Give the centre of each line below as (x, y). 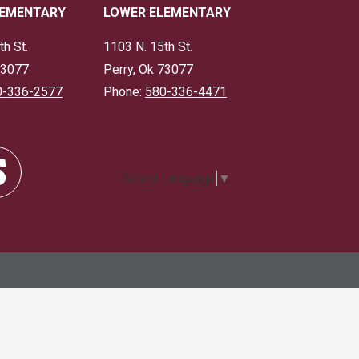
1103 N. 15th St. (148, 47)
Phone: (124, 92)
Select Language (169, 179)
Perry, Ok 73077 (148, 69)
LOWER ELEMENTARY (167, 12)
